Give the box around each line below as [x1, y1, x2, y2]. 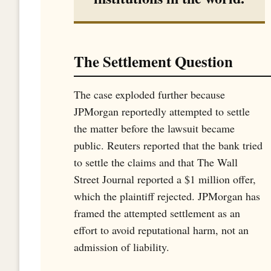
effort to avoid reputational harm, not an [74, 223, 249, 238]
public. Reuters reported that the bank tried [74, 138, 263, 153]
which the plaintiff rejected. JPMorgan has [74, 189, 260, 204]
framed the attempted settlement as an [74, 206, 240, 221]
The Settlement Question [74, 50, 233, 73]
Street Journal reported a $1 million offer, [74, 172, 256, 187]
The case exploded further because [74, 87, 225, 102]
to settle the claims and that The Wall [74, 155, 238, 170]
